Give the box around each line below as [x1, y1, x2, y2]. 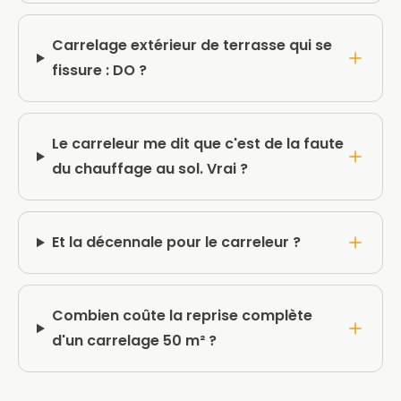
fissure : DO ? [51, 60, 147, 81]
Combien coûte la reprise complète [51, 305, 312, 326]
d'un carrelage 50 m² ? [51, 330, 217, 351]
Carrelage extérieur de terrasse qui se [51, 35, 332, 55]
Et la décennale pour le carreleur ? [51, 232, 301, 252]
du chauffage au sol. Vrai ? [51, 158, 248, 179]
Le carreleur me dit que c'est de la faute [51, 133, 344, 154]
